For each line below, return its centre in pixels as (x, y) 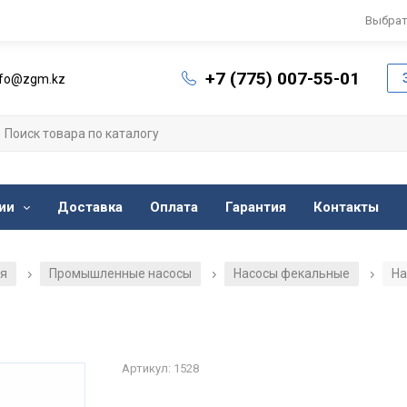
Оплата (174, 208)
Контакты (346, 208)
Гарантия (256, 208)
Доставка (90, 208)
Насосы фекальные (292, 274)
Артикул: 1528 (160, 369)
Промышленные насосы (120, 274)
